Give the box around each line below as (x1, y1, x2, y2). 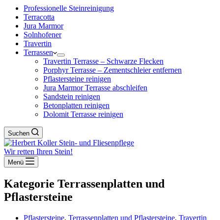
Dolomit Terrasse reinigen (43, 110, 123, 118)
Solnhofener (24, 30, 61, 39)
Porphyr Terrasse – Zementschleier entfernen (43, 66, 182, 74)
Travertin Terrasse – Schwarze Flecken (43, 57, 164, 65)
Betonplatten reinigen (43, 101, 110, 110)
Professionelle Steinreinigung (24, 4, 114, 12)
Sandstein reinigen (43, 92, 100, 101)
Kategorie (4, 177, 55, 190)
